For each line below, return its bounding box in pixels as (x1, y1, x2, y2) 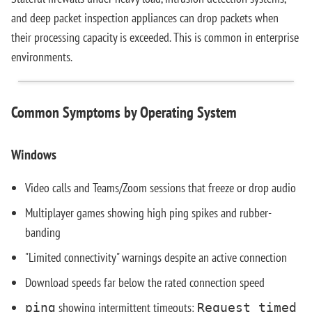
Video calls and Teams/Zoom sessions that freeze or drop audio (25, 180, 296, 196)
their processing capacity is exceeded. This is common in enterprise (11, 29, 299, 45)
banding (25, 224, 61, 240)
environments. (11, 49, 72, 65)
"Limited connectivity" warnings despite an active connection (25, 249, 287, 265)
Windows (11, 146, 56, 164)
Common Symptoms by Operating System (11, 102, 237, 122)
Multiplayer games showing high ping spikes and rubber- (25, 205, 272, 221)
